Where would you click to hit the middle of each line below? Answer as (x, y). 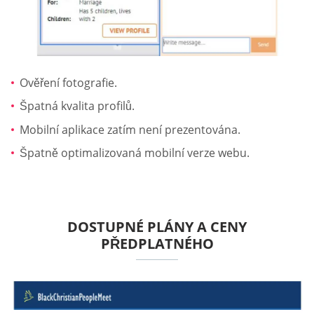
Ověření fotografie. (68, 82)
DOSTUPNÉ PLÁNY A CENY (157, 226)
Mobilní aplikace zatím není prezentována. (130, 129)
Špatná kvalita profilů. (77, 106)
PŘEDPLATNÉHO (157, 243)
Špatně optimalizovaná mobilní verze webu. (135, 153)
